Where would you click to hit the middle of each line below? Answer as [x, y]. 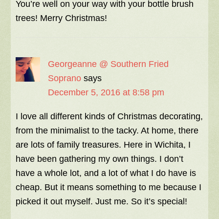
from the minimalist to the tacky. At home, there [107, 131]
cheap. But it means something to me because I [109, 187]
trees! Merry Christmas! [62, 18]
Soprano [65, 78]
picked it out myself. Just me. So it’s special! [102, 202]
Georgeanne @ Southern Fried [109, 64]
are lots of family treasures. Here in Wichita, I [103, 145]
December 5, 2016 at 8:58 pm [106, 93]
